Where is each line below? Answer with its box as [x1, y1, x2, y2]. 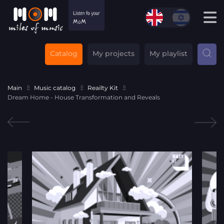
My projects [92, 48, 134, 58]
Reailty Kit [87, 83, 118, 91]
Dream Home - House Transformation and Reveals [7, 93, 160, 101]
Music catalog [34, 83, 75, 91]
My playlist [149, 48, 187, 58]
